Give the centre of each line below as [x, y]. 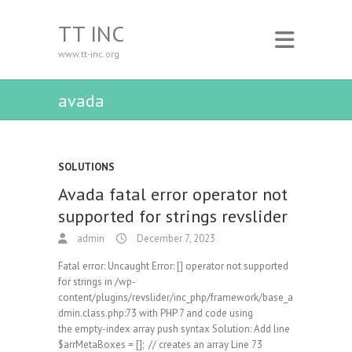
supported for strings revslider [173, 216]
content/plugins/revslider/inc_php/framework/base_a [176, 297]
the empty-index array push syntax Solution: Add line [174, 329]
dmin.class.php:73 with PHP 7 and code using [156, 313]
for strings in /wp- [97, 282]
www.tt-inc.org [89, 54]
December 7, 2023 [175, 238]
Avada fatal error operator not [173, 194]
